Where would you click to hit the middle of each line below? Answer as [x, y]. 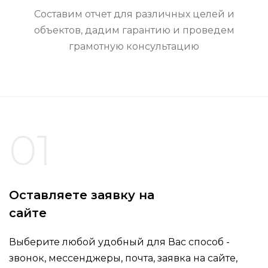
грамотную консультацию [134, 47]
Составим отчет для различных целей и [134, 14]
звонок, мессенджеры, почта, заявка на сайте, [123, 258]
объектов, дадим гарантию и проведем [134, 31]
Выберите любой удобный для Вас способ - [119, 242]
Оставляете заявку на [82, 195]
